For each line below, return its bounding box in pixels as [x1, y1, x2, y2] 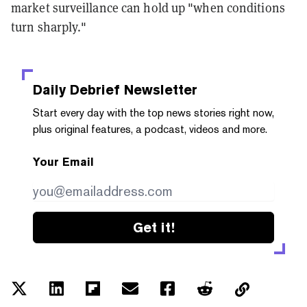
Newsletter [120, 81, 197, 98]
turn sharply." [11, 18, 87, 35]
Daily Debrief [33, 81, 120, 98]
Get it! [132, 219, 175, 236]
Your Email [33, 155, 94, 169]
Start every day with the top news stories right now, [33, 106, 274, 119]
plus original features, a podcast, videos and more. [33, 122, 267, 136]
